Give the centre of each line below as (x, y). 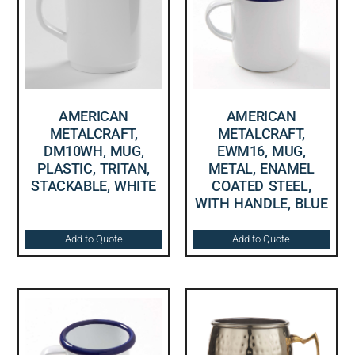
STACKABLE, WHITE (94, 185)
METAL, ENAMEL (261, 168)
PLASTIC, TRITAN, (94, 168)
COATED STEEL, (261, 185)
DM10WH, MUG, (94, 151)
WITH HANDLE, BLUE (261, 203)
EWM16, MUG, (261, 151)
